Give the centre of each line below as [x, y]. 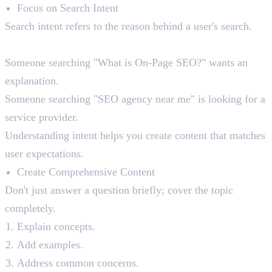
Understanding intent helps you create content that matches [135, 136]
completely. [30, 209]
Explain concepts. [56, 227]
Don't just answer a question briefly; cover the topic [119, 190]
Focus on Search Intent [68, 8]
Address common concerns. [78, 263]
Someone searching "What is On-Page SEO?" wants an [126, 63]
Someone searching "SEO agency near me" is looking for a [135, 99]
